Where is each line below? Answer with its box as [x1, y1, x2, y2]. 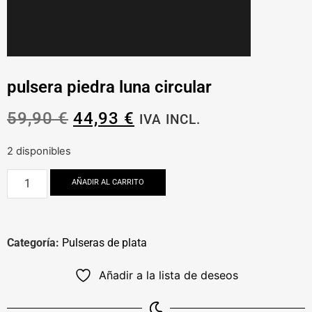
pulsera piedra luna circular [7, 77, 212, 97]
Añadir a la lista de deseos [98, 267, 238, 282]
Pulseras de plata [62, 235, 147, 249]
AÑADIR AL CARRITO [72, 177, 145, 187]
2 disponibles [7, 145, 71, 158]
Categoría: [7, 235, 59, 249]
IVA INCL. [139, 111, 201, 127]
